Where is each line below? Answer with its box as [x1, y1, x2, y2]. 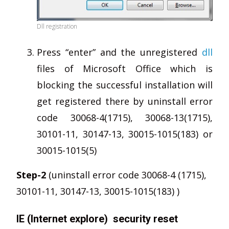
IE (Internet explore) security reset [16, 212, 178, 225]
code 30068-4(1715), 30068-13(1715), [37, 111, 213, 124]
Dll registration [37, 21, 77, 31]
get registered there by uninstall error [37, 95, 213, 107]
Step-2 [16, 168, 46, 181]
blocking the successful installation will [37, 78, 213, 91]
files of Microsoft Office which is [37, 62, 213, 75]
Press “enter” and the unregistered [37, 45, 202, 58]
